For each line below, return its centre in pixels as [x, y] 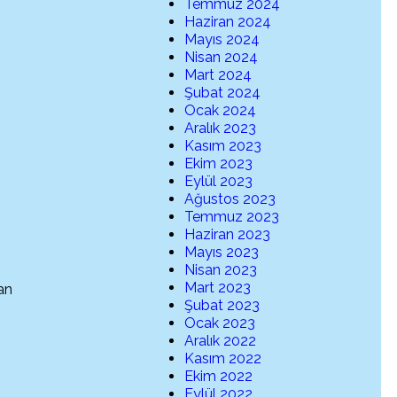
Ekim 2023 [219, 164]
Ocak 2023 [220, 323]
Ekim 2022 [219, 377]
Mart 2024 [218, 75]
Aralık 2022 [221, 341]
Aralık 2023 [221, 128]
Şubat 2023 [222, 306]
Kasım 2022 [223, 359]
